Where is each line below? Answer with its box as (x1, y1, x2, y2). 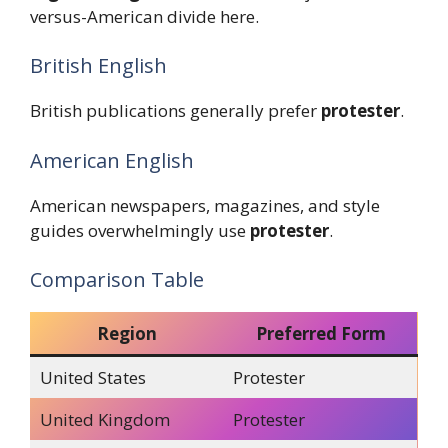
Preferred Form (255, 322, 386, 346)
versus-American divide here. (30, 4, 259, 28)
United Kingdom (39, 408, 170, 432)
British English (30, 52, 167, 80)
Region (97, 322, 157, 346)
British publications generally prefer (30, 99, 321, 123)
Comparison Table (30, 266, 204, 294)
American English (30, 146, 194, 174)
